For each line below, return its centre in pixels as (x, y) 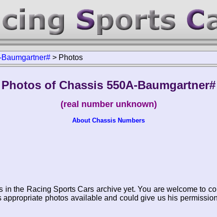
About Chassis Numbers (108, 120)
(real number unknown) (108, 104)
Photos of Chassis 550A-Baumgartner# (108, 85)
